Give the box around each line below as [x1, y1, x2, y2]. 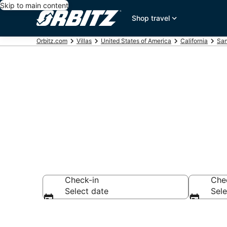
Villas [77, 37, 92, 45]
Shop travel [132, 14, 170, 22]
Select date [65, 186, 108, 196]
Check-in [65, 175, 99, 185]
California [180, 37, 208, 45]
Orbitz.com [36, 37, 67, 45]
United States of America [101, 37, 171, 45]
